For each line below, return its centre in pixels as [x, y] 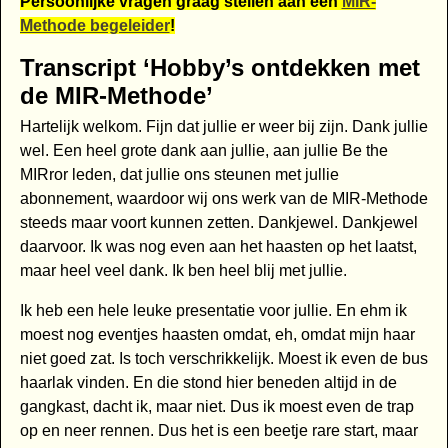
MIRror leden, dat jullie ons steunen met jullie [179, 175]
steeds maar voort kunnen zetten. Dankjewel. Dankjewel [218, 223]
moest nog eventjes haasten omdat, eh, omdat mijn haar [217, 335]
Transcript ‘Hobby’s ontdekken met [219, 68]
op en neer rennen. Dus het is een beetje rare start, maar [218, 431]
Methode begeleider [94, 26]
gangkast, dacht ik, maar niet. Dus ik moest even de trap [216, 407]
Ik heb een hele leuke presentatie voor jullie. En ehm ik [213, 311]
